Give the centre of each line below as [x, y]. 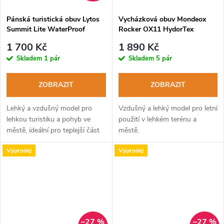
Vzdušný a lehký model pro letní [168, 108]
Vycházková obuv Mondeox [162, 19]
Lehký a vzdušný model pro [49, 108]
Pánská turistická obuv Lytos [53, 19]
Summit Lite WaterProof [46, 29]
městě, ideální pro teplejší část [53, 130]
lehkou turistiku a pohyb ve [48, 119]
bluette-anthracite [35, 39]
